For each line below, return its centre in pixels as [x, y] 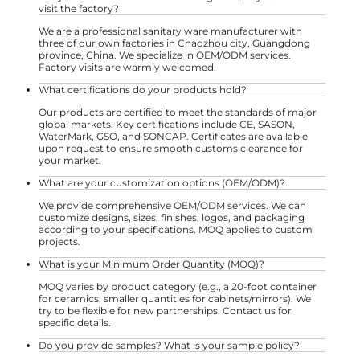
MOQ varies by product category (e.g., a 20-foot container [178, 287]
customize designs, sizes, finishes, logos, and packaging [172, 218]
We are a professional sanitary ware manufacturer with [170, 31]
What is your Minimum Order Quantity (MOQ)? [151, 264]
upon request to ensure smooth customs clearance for [171, 149]
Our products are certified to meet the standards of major [178, 112]
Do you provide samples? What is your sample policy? [169, 346]
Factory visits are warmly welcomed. [127, 67]
